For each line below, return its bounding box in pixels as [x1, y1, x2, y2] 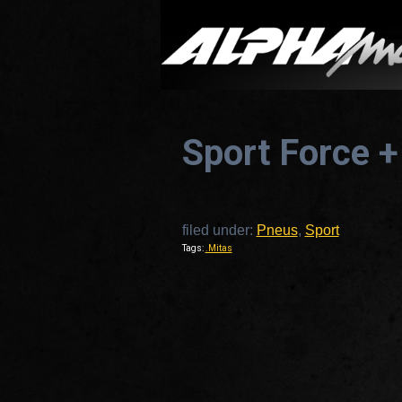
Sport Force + [181, 132, 398, 174]
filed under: [181, 223, 257, 238]
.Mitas [205, 243, 232, 253]
